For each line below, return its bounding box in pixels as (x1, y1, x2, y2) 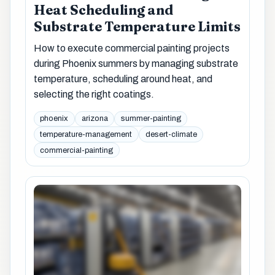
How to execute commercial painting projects (33, 43, 230, 54)
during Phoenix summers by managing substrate (33, 58, 238, 69)
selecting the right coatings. (33, 89, 154, 100)
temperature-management (40, 130, 133, 139)
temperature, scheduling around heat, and (33, 74, 212, 85)
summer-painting (120, 114, 181, 123)
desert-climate (145, 130, 197, 139)
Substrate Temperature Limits (33, 18, 241, 36)
